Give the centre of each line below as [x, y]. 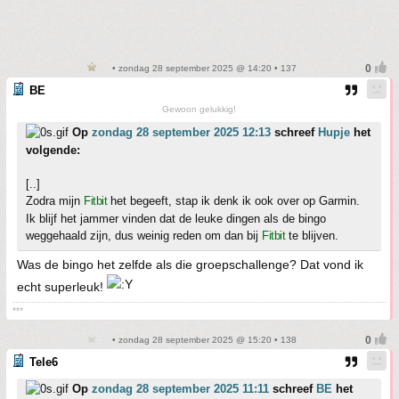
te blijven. [312, 236]
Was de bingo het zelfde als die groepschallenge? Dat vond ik [190, 265]
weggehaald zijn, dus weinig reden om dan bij [144, 236]
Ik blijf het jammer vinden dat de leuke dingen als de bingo [176, 219]
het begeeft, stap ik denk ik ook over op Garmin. [233, 201]
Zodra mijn [55, 201]
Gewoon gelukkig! [199, 110]
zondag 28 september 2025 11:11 [180, 389]
